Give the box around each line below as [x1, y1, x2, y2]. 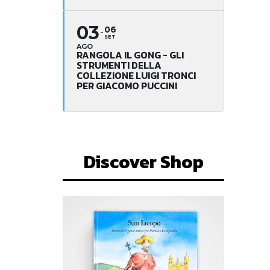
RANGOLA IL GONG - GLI [77, 47, 184, 62]
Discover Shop [83, 148, 204, 175]
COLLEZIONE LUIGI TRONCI [77, 67, 196, 83]
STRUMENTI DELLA [77, 57, 162, 72]
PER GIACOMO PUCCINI [77, 78, 177, 93]
